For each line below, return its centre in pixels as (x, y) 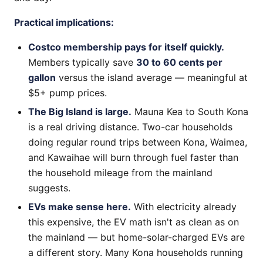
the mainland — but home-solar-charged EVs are (136, 237)
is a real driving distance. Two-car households (130, 127)
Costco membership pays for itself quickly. (126, 47)
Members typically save (82, 62)
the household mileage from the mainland (120, 173)
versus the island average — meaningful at (152, 77)
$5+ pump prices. (68, 93)
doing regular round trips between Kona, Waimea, (138, 142)
